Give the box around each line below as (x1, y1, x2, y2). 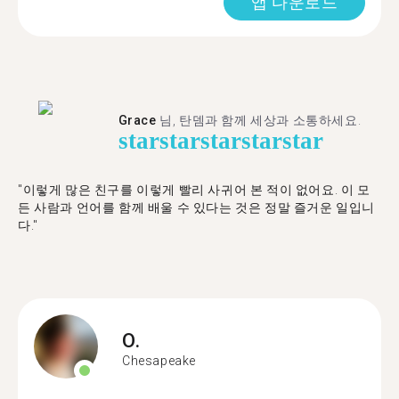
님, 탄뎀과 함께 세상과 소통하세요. (156, 113, 362, 127)
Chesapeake (122, 353, 196, 368)
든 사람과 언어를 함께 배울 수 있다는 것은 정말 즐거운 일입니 (18, 200, 376, 215)
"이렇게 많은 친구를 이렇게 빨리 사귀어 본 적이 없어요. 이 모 (18, 183, 370, 197)
